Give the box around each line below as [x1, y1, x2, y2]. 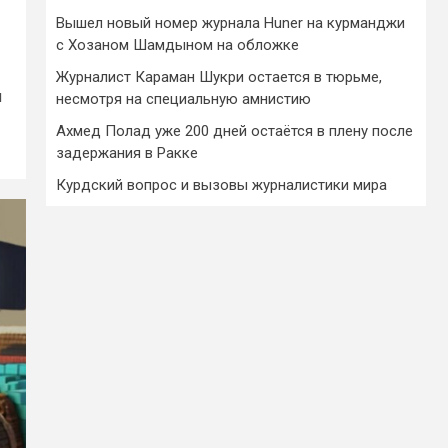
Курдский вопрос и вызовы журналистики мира [56, 176, 387, 194]
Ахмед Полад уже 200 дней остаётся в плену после [56, 122, 413, 140]
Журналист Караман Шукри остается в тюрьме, [56, 68, 382, 86]
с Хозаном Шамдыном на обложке [56, 36, 299, 54]
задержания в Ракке [56, 144, 198, 162]
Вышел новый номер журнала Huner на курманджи [56, 14, 405, 32]
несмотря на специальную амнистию [56, 90, 311, 108]
